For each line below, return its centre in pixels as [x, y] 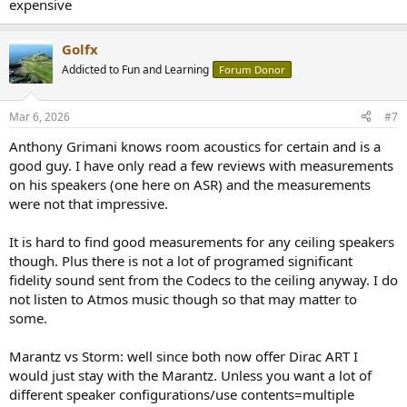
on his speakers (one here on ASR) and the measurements [190, 184]
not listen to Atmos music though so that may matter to [183, 298]
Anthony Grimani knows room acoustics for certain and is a [195, 146]
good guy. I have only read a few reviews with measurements [201, 165]
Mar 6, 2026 [40, 116]
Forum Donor [252, 70]
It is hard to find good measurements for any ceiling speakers [202, 241]
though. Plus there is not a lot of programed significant [181, 260]
